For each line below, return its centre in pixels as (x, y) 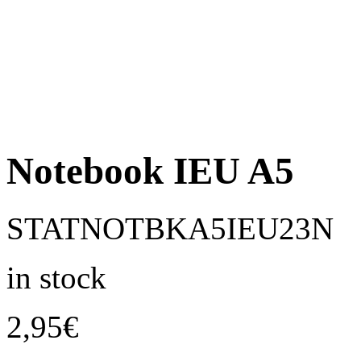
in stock (56, 277)
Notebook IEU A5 (150, 171)
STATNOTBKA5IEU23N (170, 228)
